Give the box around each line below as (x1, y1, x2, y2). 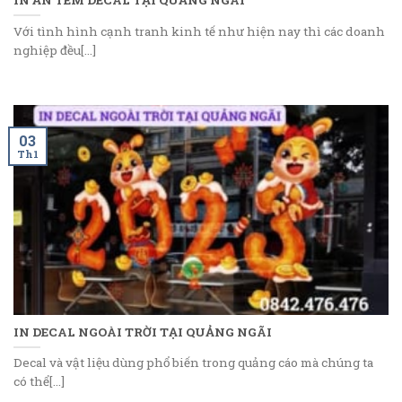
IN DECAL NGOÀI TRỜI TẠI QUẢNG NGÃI (13, 323, 272, 340)
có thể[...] (13, 373, 65, 390)
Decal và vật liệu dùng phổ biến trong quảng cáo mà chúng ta (13, 354, 373, 371)
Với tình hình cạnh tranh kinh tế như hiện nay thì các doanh (13, 22, 385, 39)
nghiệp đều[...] (13, 41, 96, 58)
